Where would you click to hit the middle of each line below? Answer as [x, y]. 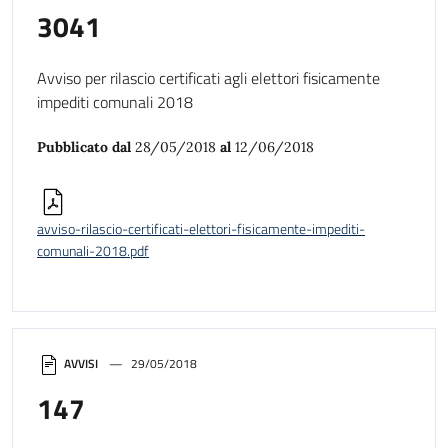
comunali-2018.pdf [93, 251]
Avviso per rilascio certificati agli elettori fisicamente [208, 78]
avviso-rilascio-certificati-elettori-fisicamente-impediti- [201, 229]
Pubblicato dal [86, 147]
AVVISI [81, 364]
